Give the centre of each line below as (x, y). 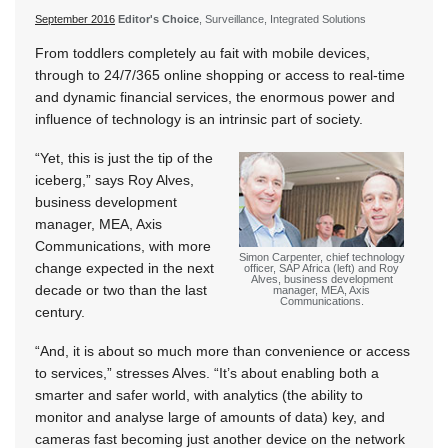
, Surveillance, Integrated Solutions (282, 19)
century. (60, 312)
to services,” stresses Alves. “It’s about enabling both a (207, 373)
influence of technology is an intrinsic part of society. (199, 119)
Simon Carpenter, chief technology (321, 256)
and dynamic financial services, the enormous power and (215, 97)
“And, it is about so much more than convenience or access (222, 351)
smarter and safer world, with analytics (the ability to (199, 395)
